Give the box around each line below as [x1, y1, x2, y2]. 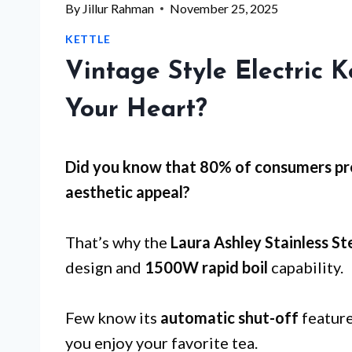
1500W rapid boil [145, 258, 268, 277]
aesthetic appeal [65, 182, 183, 201]
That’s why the [65, 233, 170, 251]
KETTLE [65, 32, 111, 46]
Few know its [65, 308, 160, 327]
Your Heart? [65, 97, 207, 123]
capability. [268, 258, 343, 277]
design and [65, 258, 145, 277]
